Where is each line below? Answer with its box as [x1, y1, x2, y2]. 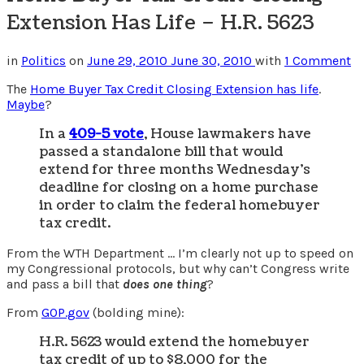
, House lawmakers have [144, 124, 311, 143]
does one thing [123, 275, 206, 292]
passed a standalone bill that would [39, 142, 283, 161]
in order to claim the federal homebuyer [39, 196, 320, 214]
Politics [21, 52, 66, 68]
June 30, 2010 [171, 52, 255, 68]
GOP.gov [41, 304, 89, 320]
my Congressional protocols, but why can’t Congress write [6, 260, 349, 276]
